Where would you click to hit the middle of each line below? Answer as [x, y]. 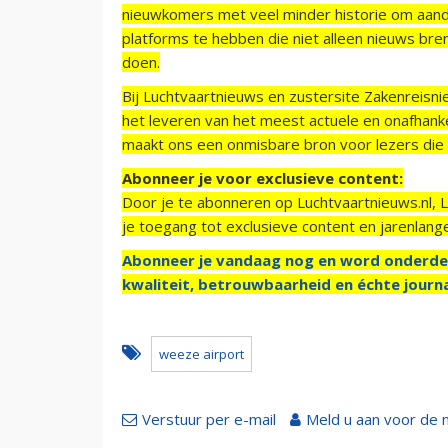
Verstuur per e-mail [209, 418]
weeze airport [201, 353]
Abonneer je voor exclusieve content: [262, 177]
